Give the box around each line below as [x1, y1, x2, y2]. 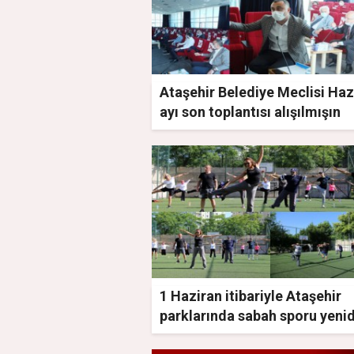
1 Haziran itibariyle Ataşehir [160, 288, 341, 305]
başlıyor [160, 327, 212, 345]
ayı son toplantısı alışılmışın [160, 103, 341, 120]
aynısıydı [160, 122, 217, 140]
